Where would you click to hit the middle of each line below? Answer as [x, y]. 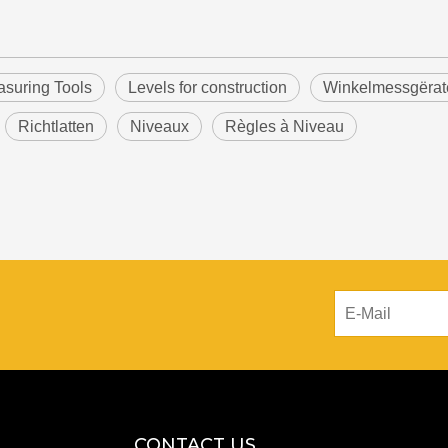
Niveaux [159, 126]
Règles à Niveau [284, 126]
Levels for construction [207, 87]
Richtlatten [56, 126]
